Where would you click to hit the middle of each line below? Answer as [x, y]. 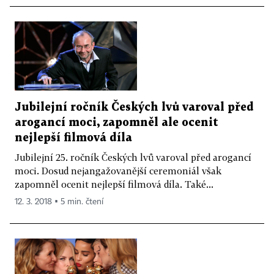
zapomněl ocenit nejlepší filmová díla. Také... [114, 184]
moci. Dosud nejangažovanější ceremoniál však [118, 170]
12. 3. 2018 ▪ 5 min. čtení [59, 202]
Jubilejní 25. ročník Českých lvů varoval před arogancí [133, 157]
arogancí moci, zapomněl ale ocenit [117, 122]
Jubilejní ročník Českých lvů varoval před [134, 107]
